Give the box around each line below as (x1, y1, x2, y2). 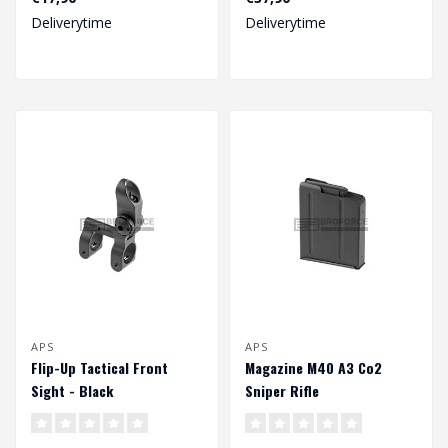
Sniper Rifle (245, 380, 319, 402)
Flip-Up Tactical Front (31, 357, 168, 379)
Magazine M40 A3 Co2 (245, 357, 382, 379)
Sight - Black (31, 380, 113, 402)
